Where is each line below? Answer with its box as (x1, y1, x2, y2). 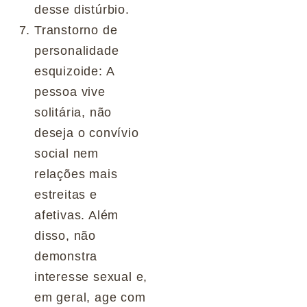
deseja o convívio (34, 125, 139, 140)
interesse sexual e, (34, 269, 148, 284)
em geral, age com (34, 290, 146, 304)
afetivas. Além (34, 208, 119, 222)
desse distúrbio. (34, 2, 130, 16)
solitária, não (34, 105, 112, 119)
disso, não (34, 228, 97, 243)
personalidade (34, 43, 119, 58)
